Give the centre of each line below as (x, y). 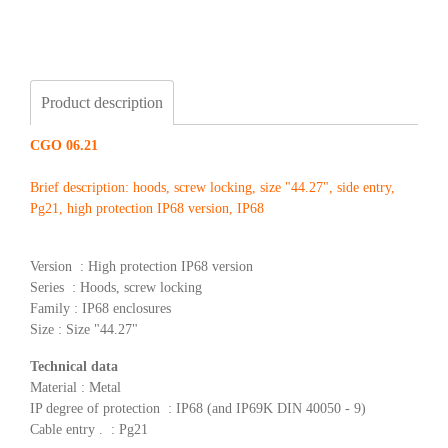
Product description (102, 102)
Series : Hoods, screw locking (116, 287)
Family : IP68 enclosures (100, 308)
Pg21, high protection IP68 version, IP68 (147, 208)
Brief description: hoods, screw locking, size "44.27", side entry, (212, 187)
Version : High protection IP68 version (141, 266)
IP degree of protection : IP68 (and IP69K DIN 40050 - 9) (198, 408)
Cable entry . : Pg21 (89, 429)
